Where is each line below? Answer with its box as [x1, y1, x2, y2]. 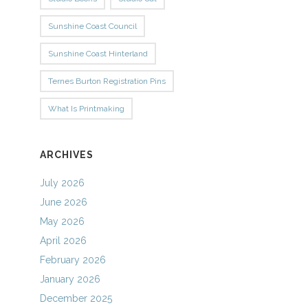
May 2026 [40, 216, 85, 227]
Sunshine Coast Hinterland [48, 49, 148, 58]
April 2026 [40, 235, 87, 246]
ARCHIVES [40, 149, 94, 160]
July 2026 [40, 177, 85, 188]
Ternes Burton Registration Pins [48, 76, 166, 86]
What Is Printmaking [48, 104, 125, 113]
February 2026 [40, 254, 107, 265]
